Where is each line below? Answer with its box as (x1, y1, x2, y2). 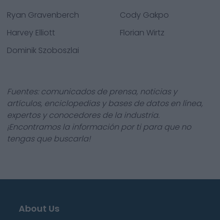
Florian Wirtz (120, 27, 165, 38)
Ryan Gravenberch (7, 9, 79, 21)
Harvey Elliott (7, 27, 55, 38)
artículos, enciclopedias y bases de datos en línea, (7, 98, 203, 109)
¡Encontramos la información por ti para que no (7, 121, 191, 133)
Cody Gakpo (120, 9, 169, 21)
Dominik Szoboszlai (7, 45, 79, 56)
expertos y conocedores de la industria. (7, 110, 160, 121)
